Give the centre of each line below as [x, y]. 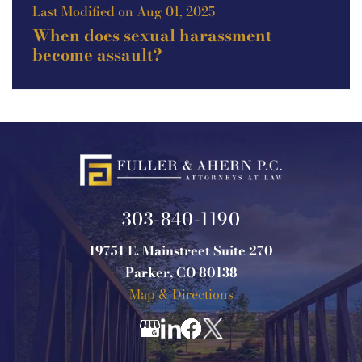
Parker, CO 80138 [181, 272]
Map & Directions [181, 294]
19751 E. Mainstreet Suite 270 [181, 250]
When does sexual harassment [152, 35]
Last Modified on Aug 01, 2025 [124, 11]
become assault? [97, 55]
